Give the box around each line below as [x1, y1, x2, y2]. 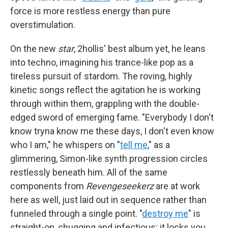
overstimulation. [10, 19, 75, 30]
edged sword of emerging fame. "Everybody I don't [10, 112, 214, 123]
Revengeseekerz [86, 181, 154, 191]
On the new [10, 43, 58, 54]
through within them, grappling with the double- [10, 98, 199, 109]
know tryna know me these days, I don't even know [10, 126, 214, 136]
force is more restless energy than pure [10, 6, 170, 16]
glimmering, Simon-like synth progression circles [10, 153, 208, 164]
